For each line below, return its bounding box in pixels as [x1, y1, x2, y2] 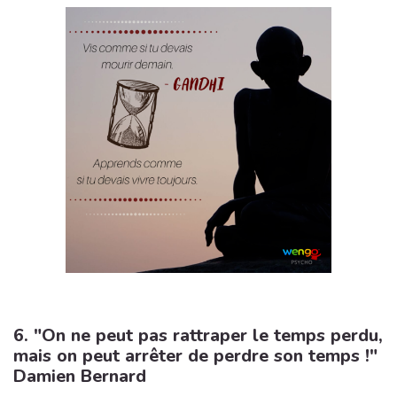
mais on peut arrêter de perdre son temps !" [13, 344, 378, 368]
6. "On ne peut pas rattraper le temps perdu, [13, 323, 383, 347]
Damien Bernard [13, 364, 146, 388]
